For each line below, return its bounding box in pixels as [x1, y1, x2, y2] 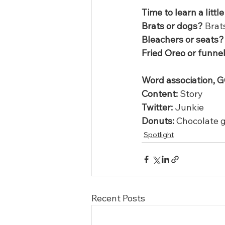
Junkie [173, 101, 204, 113]
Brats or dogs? [142, 20, 203, 32]
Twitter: [142, 101, 173, 113]
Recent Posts [91, 192, 145, 204]
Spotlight [144, 130, 174, 139]
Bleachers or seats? [142, 34, 224, 45]
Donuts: [142, 115, 174, 127]
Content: [142, 88, 178, 99]
